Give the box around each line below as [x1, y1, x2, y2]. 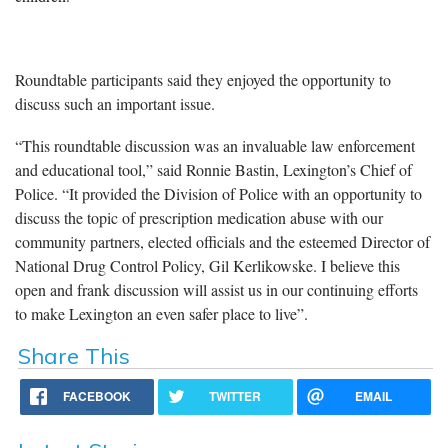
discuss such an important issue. [15, 92, 215, 114]
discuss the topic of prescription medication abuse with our [15, 206, 383, 228]
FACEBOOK [63, 386, 132, 405]
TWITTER [209, 386, 262, 405]
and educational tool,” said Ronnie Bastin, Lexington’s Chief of [15, 158, 412, 180]
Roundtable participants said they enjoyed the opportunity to [15, 68, 391, 90]
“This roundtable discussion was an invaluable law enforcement [15, 134, 415, 156]
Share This [17, 341, 130, 370]
